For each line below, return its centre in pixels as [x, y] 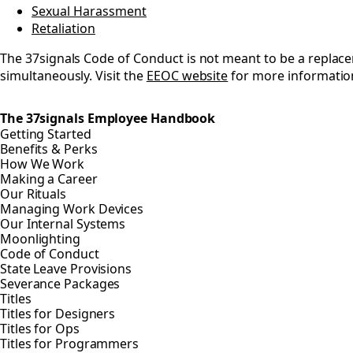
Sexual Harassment [89, 11]
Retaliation [63, 29]
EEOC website [187, 76]
